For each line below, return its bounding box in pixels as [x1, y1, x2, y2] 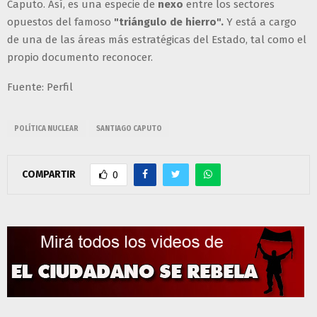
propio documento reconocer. [7, 51, 153, 64]
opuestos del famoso [7, 16, 114, 29]
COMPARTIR [22, 168, 76, 181]
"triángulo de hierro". [114, 16, 224, 29]
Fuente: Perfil [7, 81, 73, 94]
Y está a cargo [224, 16, 296, 29]
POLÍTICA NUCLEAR [14, 125, 79, 134]
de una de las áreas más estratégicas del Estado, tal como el [7, 33, 306, 47]
